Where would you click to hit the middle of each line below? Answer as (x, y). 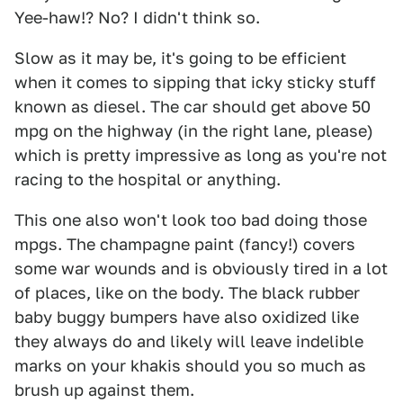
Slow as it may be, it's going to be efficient (180, 58)
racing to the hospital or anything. (148, 179)
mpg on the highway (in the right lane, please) (194, 131)
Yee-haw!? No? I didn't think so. (137, 18)
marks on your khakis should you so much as (190, 366)
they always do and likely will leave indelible (189, 341)
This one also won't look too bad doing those (191, 220)
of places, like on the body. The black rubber (187, 293)
